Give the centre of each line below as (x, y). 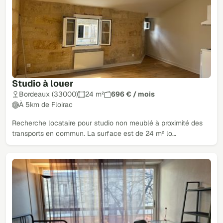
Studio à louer (43, 83)
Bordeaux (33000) (49, 94)
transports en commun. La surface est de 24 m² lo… (94, 133)
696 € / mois (133, 94)
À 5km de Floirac (46, 105)
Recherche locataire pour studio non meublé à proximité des (107, 123)
